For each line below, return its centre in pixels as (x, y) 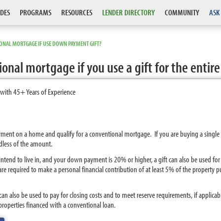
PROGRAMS (36, 12)
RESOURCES (77, 12)
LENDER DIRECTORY (129, 12)
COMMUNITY (182, 12)
